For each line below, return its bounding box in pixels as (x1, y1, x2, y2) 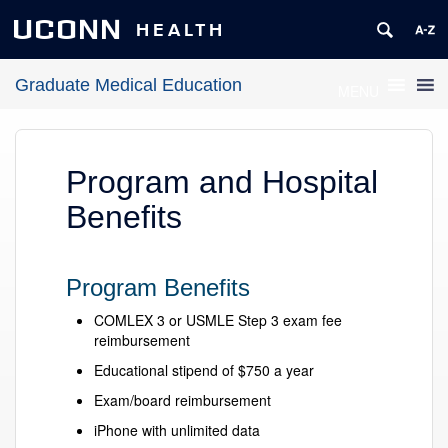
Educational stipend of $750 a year (94, 360, 314, 381)
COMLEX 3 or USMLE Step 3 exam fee (94, 310, 342, 331)
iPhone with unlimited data (94, 420, 260, 441)
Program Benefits (66, 274, 250, 302)
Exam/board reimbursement (94, 390, 271, 411)
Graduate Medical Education (14, 74, 242, 95)
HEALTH (136, 16, 226, 43)
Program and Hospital (66, 164, 378, 201)
